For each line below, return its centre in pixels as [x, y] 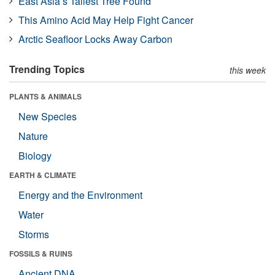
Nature [33, 136]
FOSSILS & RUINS [41, 253]
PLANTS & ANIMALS [45, 96]
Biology [35, 155]
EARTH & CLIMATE [43, 175]
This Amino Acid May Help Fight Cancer [106, 20]
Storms [34, 234]
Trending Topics [47, 69]
